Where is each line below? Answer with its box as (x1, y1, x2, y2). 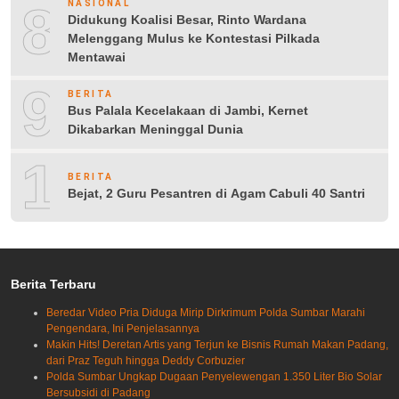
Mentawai (68, 49, 126, 64)
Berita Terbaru (11, 276, 96, 291)
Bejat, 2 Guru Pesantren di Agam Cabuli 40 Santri (68, 185, 365, 200)
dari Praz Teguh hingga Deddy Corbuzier (46, 354, 245, 367)
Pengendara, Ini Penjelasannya (46, 322, 199, 335)
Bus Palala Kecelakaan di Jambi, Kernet (68, 103, 308, 118)
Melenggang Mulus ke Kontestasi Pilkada (68, 30, 320, 45)
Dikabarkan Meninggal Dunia (68, 122, 243, 137)
